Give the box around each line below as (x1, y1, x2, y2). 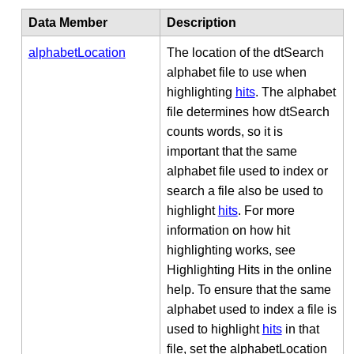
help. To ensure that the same (166, 282, 331, 296)
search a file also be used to (166, 183, 323, 198)
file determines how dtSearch (166, 104, 330, 119)
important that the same (166, 144, 297, 158)
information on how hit (166, 223, 290, 237)
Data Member (28, 15, 107, 29)
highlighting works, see (166, 243, 296, 257)
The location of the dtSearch (166, 45, 324, 59)
